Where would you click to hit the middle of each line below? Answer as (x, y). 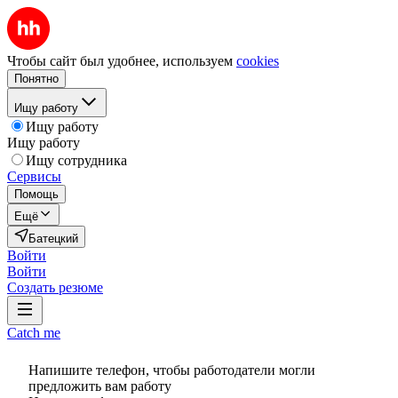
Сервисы (34, 176)
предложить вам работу (100, 386)
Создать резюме (55, 287)
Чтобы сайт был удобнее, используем (120, 61)
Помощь (36, 194)
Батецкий (53, 239)
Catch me (34, 333)
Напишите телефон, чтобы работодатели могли (172, 370)
